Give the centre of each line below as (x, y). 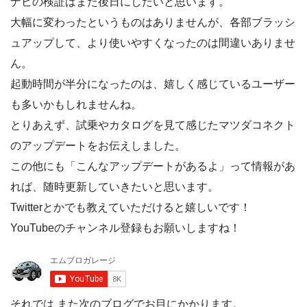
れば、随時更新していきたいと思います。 (114, 186)
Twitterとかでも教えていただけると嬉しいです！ (131, 207)
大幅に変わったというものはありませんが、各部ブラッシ (153, 22)
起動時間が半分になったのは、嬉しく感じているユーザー (153, 84)
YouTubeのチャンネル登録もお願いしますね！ (125, 228)
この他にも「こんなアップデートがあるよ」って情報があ (153, 166)
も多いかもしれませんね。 (76, 104)
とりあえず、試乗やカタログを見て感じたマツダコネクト (153, 125)
